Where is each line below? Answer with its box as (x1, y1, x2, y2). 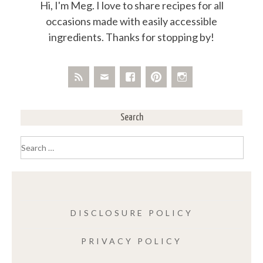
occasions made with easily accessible (46, 14, 217, 28)
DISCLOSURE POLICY (70, 207, 193, 218)
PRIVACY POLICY (81, 236, 182, 247)
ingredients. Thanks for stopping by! (49, 30, 214, 43)
